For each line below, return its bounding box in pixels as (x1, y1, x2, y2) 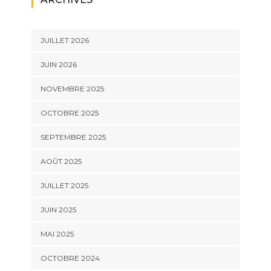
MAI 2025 (40, 229, 74, 238)
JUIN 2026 (40, 60, 77, 69)
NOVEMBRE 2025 (40, 84, 104, 93)
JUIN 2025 (40, 205, 76, 214)
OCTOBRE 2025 (40, 108, 99, 117)
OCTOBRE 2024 (40, 253, 100, 263)
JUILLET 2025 (40, 181, 88, 190)
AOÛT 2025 (40, 157, 82, 166)
